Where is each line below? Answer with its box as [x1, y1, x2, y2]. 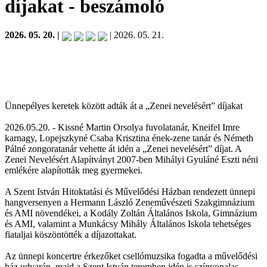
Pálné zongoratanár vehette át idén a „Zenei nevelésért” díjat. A [5, 143, 241, 154]
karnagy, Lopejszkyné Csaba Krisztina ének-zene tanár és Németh [5, 132, 253, 143]
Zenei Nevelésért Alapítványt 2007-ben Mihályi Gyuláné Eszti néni [5, 154, 258, 164]
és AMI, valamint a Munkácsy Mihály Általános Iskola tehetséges [5, 218, 251, 229]
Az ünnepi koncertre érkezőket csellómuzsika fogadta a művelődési [5, 250, 257, 261]
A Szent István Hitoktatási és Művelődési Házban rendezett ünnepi [5, 186, 255, 197]
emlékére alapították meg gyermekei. [5, 164, 142, 175]
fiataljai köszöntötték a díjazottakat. [5, 229, 136, 240]
